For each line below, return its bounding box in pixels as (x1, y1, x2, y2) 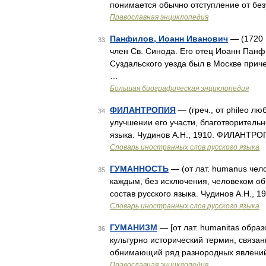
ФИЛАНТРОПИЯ (110, 105, 176, 115)
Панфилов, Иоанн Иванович (110, 34, 228, 43)
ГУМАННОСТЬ (110, 164, 169, 173)
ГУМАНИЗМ (110, 223, 157, 232)
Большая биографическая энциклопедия (110, 84, 249, 93)
